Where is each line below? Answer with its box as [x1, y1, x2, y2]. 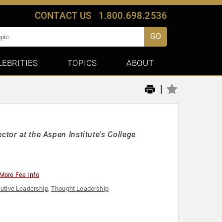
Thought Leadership [51, 185, 109, 193]
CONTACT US [34, 10, 92, 21]
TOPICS [67, 58, 97, 68]
